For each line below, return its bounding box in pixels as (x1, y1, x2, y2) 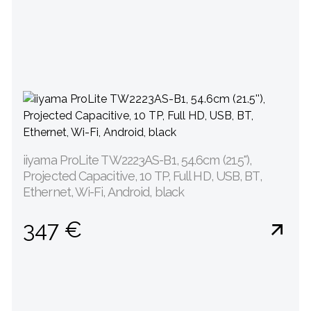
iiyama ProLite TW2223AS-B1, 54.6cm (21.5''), (23, 153, 252, 167)
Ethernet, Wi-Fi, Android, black (23, 185, 185, 199)
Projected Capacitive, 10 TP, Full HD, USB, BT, (23, 169, 262, 183)
